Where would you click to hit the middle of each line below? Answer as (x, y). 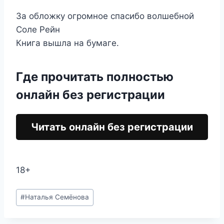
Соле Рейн (38, 29)
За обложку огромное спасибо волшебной (105, 16)
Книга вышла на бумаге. (67, 43)
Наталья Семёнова (57, 197)
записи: (31, 205)
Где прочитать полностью (95, 77)
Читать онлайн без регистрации (112, 127)
